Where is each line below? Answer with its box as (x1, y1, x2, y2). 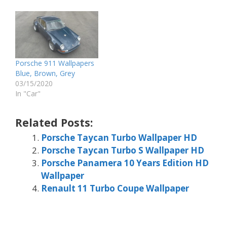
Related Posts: (15, 115, 93, 130)
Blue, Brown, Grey (15, 68, 75, 79)
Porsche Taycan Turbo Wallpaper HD (41, 132, 197, 144)
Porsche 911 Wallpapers (15, 58, 94, 68)
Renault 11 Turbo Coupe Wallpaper (41, 182, 189, 195)
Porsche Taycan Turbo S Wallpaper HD (41, 144, 204, 157)
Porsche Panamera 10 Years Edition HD (41, 157, 209, 169)
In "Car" (15, 89, 41, 99)
